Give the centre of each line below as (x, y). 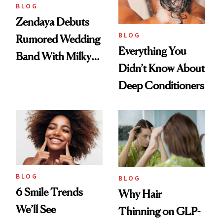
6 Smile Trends (49, 192)
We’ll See (36, 209)
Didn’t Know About (162, 68)
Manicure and (47, 73)
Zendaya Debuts (53, 21)
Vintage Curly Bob (57, 91)
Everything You (152, 51)
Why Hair (140, 194)
